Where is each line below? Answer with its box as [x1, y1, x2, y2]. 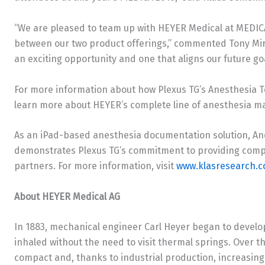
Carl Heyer [144, 221, 190, 233]
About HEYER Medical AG [14, 190, 120, 202]
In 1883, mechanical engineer [14, 221, 144, 233]
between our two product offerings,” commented [14, 38, 229, 49]
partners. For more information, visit [14, 160, 176, 172]
